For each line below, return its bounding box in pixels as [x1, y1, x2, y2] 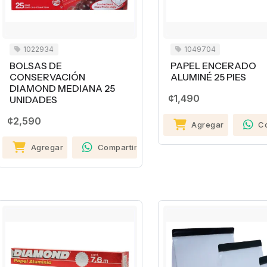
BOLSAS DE [10, 60, 62, 72]
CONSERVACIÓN [10, 71, 85, 83]
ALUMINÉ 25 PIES [170, 71, 246, 83]
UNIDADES [10, 94, 57, 105]
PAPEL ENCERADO [170, 60, 256, 72]
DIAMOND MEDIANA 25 [10, 82, 115, 94]
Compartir [97, 142, 138, 152]
